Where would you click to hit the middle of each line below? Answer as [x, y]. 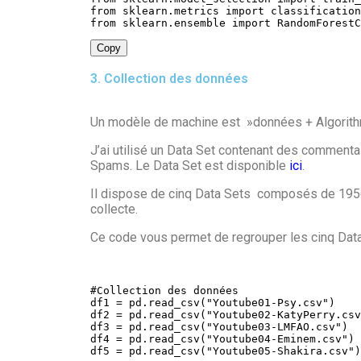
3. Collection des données [169, 78]
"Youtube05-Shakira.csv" [280, 351]
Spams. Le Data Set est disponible [190, 165]
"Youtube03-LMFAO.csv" [274, 326]
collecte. [114, 209]
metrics [200, 10]
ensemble [203, 23]
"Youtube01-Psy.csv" [268, 302]
